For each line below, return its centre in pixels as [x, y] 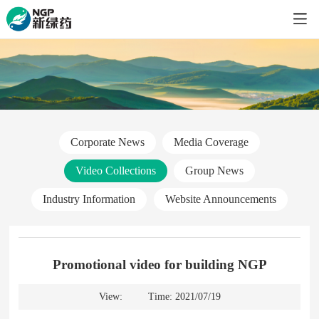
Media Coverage [211, 142]
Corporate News [107, 142]
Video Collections [115, 171]
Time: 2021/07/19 [184, 296]
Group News [215, 171]
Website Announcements [220, 199]
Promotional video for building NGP [159, 264]
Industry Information [89, 199]
